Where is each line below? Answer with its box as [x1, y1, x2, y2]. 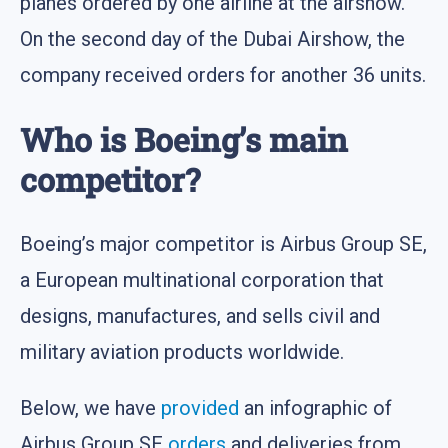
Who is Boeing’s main [20, 117, 348, 161]
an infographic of [239, 396, 392, 421]
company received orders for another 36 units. [20, 62, 426, 87]
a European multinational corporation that [20, 268, 384, 293]
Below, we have [20, 396, 161, 421]
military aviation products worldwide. [20, 340, 344, 365]
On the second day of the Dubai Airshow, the [20, 26, 405, 51]
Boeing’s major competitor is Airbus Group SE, [20, 232, 427, 257]
